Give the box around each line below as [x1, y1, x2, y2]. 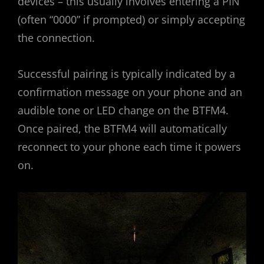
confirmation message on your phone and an [18, 84, 242, 99]
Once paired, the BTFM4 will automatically [18, 121, 227, 136]
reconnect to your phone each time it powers [18, 139, 241, 154]
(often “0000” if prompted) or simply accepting [18, 12, 245, 27]
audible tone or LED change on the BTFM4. [18, 103, 229, 117]
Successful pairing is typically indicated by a [18, 66, 235, 81]
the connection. [18, 30, 95, 45]
